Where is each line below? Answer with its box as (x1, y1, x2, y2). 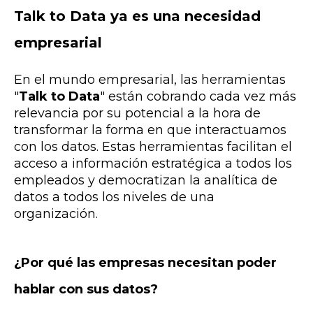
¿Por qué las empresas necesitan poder (14, 254, 277, 270)
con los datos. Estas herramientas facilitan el (14, 139, 292, 155)
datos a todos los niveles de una (14, 189, 214, 205)
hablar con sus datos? (14, 281, 158, 297)
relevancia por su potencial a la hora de (14, 105, 261, 122)
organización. (14, 206, 98, 222)
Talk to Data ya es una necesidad (14, 7, 261, 24)
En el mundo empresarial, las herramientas (14, 72, 286, 88)
